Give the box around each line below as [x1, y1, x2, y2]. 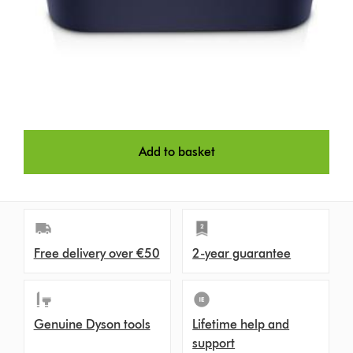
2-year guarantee [192, 245, 292, 261]
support [192, 335, 236, 351]
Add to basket [138, 143, 215, 159]
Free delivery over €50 [33, 245, 160, 261]
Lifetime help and [192, 316, 290, 332]
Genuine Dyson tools [33, 316, 150, 332]
